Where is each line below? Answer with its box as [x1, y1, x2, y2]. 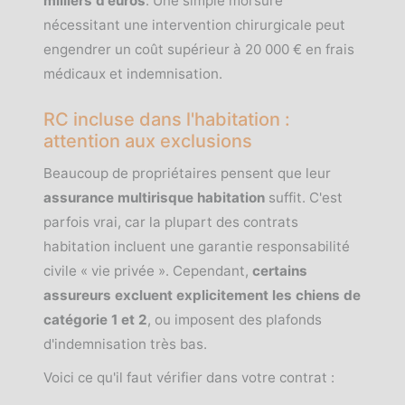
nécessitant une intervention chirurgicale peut [43, 16, 345, 33]
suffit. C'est [265, 189, 343, 206]
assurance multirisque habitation [43, 189, 265, 206]
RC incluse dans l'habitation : [43, 108, 290, 130]
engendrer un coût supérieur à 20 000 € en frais [43, 41, 354, 58]
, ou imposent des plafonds [147, 311, 322, 328]
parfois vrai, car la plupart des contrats [43, 213, 298, 231]
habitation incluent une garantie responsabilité [43, 238, 350, 255]
